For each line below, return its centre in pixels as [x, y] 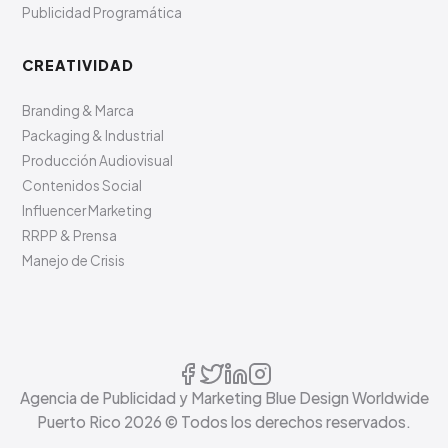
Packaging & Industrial [93, 135]
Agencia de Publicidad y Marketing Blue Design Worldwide [224, 397]
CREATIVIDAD [78, 65]
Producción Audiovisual [98, 160]
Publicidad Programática [102, 12]
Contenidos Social [82, 185]
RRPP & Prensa [70, 235]
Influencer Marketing [87, 210]
